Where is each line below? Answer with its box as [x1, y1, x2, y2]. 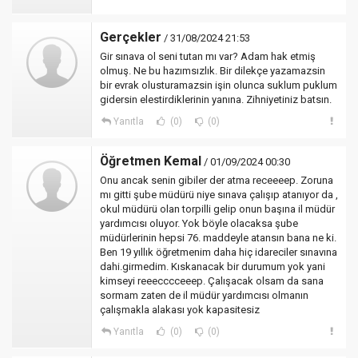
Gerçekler [100, 30, 161, 45]
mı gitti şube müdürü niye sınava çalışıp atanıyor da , [100, 189, 338, 201]
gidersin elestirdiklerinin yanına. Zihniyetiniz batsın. [100, 93, 332, 105]
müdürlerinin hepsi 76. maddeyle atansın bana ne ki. [100, 232, 336, 244]
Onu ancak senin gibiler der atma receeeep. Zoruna [100, 174, 333, 186]
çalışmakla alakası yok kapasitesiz [100, 304, 260, 316]
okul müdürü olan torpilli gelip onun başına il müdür [100, 203, 335, 215]
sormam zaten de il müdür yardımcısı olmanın [100, 289, 308, 301]
